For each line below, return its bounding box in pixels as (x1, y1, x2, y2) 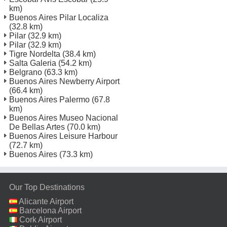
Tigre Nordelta (9, 49, 60, 58)
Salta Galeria (9, 58, 56, 67)
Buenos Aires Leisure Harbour (9, 131, 118, 140)
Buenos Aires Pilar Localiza (9, 13, 108, 22)
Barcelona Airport (19, 206, 82, 215)
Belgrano (9, 67, 42, 77)
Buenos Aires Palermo (9, 95, 90, 104)
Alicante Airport (19, 197, 73, 206)
